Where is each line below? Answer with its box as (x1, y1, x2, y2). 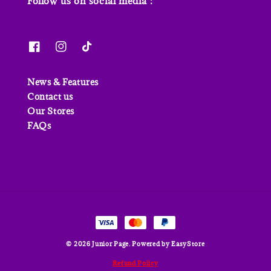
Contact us (27, 90, 73, 102)
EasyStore (171, 239, 205, 248)
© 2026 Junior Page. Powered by (66, 239, 172, 248)
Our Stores (27, 105, 74, 117)
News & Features (27, 76, 99, 88)
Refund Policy (113, 258, 158, 267)
